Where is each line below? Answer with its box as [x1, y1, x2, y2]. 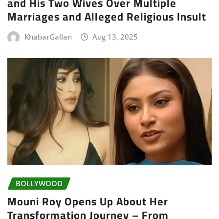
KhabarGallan [24, 32, 72, 42]
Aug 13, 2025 [92, 32, 138, 42]
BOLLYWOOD [16, 178, 63, 189]
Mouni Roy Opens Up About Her [7, 191, 168, 212]
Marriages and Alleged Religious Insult [7, 6, 206, 27]
